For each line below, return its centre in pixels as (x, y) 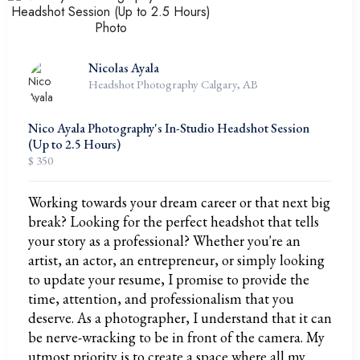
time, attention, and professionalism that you (161, 299)
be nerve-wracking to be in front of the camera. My (176, 337)
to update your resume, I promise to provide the (169, 279)
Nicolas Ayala (124, 68)
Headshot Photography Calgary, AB (173, 84)
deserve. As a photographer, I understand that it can (180, 318)
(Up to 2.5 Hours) (74, 144)
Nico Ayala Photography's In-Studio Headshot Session (169, 128)
